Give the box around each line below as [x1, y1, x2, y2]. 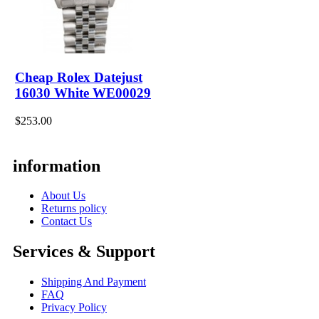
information [13, 156, 100, 175]
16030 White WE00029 [15, 85, 151, 101]
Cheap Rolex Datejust [15, 70, 142, 85]
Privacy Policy [41, 301, 107, 314]
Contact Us [41, 215, 92, 228]
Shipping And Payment [41, 276, 146, 288]
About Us [41, 189, 85, 202]
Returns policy [41, 202, 107, 215]
